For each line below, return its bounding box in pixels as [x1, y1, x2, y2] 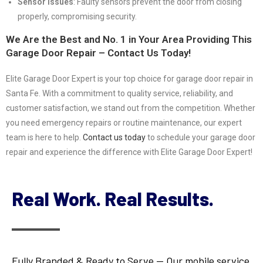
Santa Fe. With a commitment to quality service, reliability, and [6, 89, 233, 99]
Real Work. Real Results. [12, 187, 214, 210]
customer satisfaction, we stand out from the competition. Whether [6, 103, 255, 113]
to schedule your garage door [146, 133, 255, 143]
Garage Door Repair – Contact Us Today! [6, 47, 191, 59]
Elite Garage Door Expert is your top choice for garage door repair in [6, 74, 253, 84]
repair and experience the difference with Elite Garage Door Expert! [6, 147, 252, 157]
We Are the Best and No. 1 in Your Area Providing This [6, 33, 252, 46]
